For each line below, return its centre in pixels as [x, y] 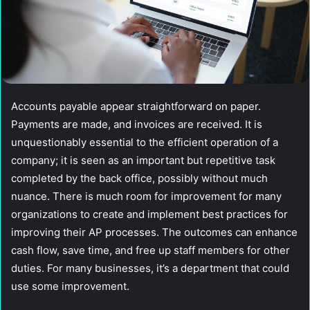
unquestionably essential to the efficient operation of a [145, 142]
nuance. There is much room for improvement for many [146, 196]
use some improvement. [70, 286]
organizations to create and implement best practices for [149, 214]
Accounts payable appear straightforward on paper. [136, 106]
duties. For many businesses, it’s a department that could [150, 268]
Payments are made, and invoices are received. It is [137, 124]
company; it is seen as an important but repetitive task [143, 160]
